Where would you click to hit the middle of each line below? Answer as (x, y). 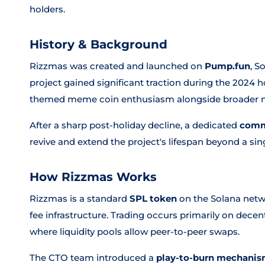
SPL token (153, 198)
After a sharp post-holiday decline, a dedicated (135, 125)
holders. (47, 9)
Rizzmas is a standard (80, 198)
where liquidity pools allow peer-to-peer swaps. (135, 232)
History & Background (98, 44)
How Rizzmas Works (93, 177)
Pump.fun (227, 66)
